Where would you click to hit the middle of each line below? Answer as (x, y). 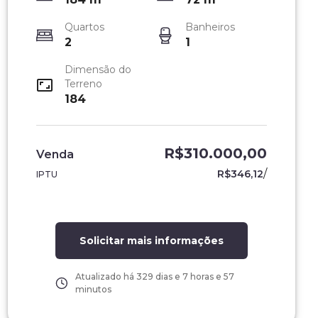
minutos (93, 289)
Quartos (84, 27)
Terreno (83, 84)
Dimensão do (98, 70)
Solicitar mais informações (151, 241)
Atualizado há (105, 276)
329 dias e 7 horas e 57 (185, 276)
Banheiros (210, 27)
